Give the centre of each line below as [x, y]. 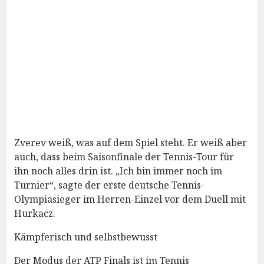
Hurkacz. [35, 213]
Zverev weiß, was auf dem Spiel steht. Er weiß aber [131, 142]
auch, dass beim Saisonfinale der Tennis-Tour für [124, 156]
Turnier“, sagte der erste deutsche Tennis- [109, 185]
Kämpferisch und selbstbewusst [86, 237]
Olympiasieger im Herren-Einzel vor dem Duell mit [130, 199]
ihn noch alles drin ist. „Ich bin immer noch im [118, 171]
